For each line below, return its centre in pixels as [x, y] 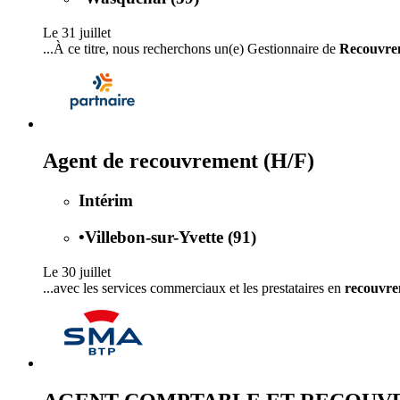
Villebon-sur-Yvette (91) [171, 237]
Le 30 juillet [77, 271]
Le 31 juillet [77, 32]
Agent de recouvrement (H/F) [179, 161]
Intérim [106, 201]
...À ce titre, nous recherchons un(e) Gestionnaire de [191, 48]
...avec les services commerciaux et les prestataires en [194, 287]
